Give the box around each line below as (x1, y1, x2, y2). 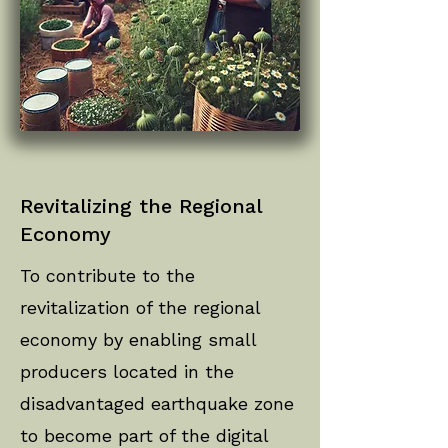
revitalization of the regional (20, 297, 260, 318)
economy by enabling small (20, 329, 256, 350)
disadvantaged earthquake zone (20, 393, 294, 414)
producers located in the (20, 361, 234, 382)
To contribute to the (20, 265, 195, 286)
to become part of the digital (20, 425, 268, 446)
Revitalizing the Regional (20, 194, 262, 218)
